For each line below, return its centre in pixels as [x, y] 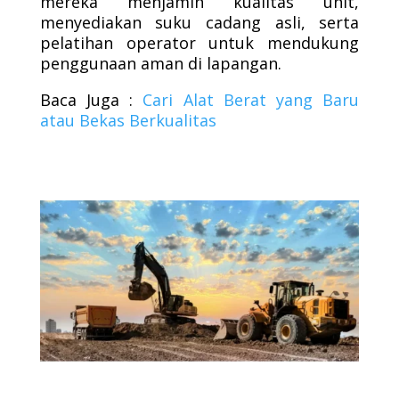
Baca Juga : [91, 100]
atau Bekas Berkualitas [128, 120]
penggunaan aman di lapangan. [160, 63]
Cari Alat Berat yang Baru [251, 100]
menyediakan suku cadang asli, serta [199, 22]
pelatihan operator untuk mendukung [199, 43]
